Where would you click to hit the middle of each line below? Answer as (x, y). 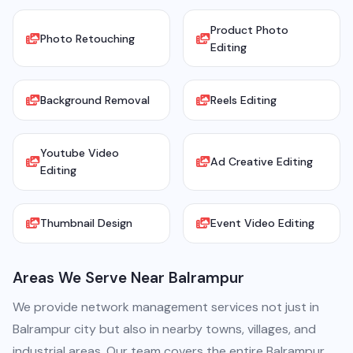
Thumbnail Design (86, 223)
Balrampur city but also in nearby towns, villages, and (164, 329)
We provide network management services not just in (166, 307)
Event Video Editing (262, 223)
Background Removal (95, 100)
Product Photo (249, 30)
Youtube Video (80, 153)
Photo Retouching (87, 38)
